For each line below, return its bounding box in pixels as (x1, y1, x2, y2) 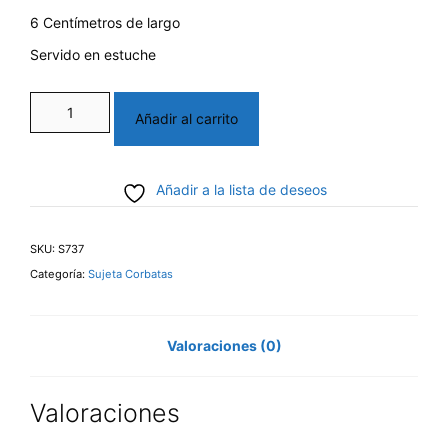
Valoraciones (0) (166, 337, 282, 355)
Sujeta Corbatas (88, 267, 173, 282)
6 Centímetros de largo (30, 14, 180, 32)
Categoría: (30, 267, 88, 282)
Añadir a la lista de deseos (155, 181, 327, 199)
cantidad (29, 162, 87, 180)
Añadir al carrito (135, 110, 238, 128)
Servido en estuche (30, 46, 156, 64)
